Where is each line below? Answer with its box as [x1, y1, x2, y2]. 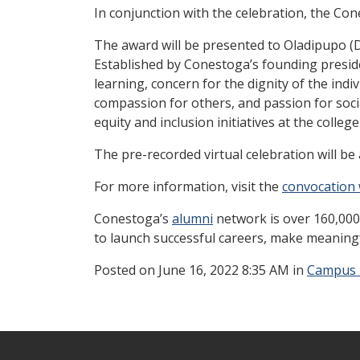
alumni [172, 209, 213, 227]
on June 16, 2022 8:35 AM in [139, 260, 307, 279]
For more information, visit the [94, 177, 282, 195]
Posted [94, 260, 139, 279]
